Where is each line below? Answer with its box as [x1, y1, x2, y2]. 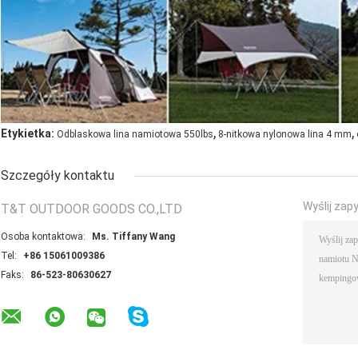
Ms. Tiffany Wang [92, 230, 175, 242]
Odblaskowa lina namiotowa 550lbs [57, 128, 213, 140]
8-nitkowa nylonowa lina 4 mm [218, 128, 352, 140]
